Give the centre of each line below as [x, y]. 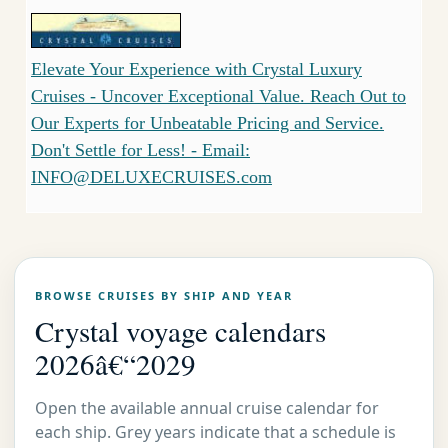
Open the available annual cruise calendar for [207, 407]
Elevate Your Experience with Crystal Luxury [196, 69]
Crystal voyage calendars [180, 330]
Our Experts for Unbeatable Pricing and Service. [207, 123]
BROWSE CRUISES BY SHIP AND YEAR [164, 295]
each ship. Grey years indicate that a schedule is [215, 431]
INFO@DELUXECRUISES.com [151, 177]
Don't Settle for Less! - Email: [140, 150]
